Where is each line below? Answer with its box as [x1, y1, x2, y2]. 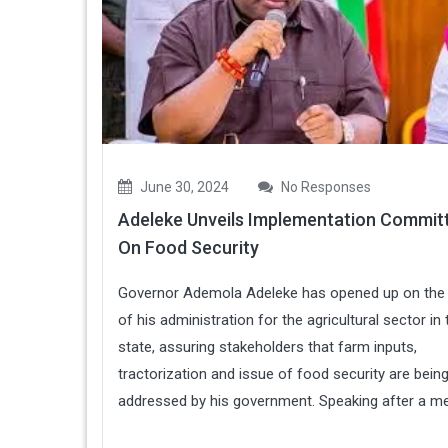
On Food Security [118, 237, 259, 258]
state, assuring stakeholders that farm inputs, [118, 338, 417, 356]
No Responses [278, 179, 371, 195]
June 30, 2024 [137, 179, 229, 195]
